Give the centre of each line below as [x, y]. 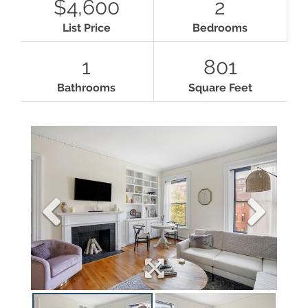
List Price [86, 28]
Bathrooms [87, 88]
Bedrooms [220, 28]
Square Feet [220, 88]
